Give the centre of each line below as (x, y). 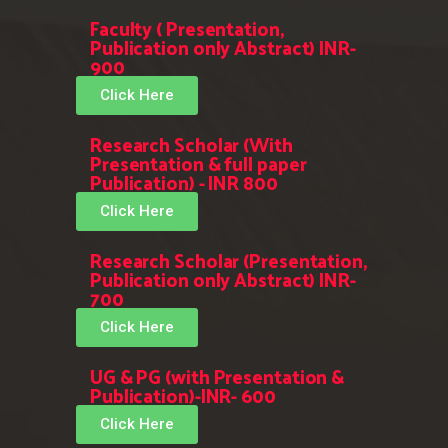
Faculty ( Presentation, (186, 28)
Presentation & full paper (198, 163)
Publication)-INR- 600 (182, 395)
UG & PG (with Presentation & (217, 376)
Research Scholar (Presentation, (228, 260)
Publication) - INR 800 (183, 182)
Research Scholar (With (191, 144)
